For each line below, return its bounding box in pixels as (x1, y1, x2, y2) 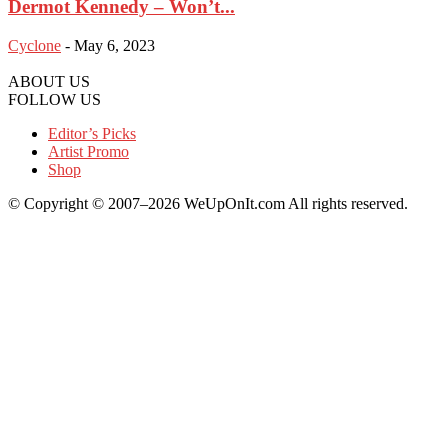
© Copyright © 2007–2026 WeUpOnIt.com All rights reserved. (8, 194, 408, 212)
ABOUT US (8, 72, 90, 90)
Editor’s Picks (48, 124, 136, 142)
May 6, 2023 (74, 36, 155, 54)
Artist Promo (48, 142, 129, 160)
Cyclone (8, 36, 61, 54)
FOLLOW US (8, 90, 101, 108)
